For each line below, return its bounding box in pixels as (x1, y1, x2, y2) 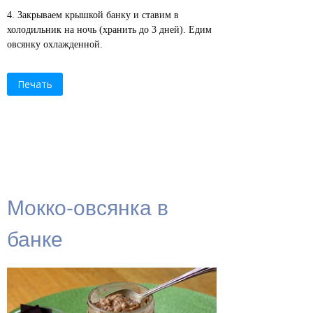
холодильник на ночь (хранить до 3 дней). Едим (7, 24, 212, 35)
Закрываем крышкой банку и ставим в (17, 9, 179, 20)
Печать (17, 77, 52, 91)
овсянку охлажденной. (7, 38, 103, 50)
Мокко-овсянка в (7, 191, 168, 221)
